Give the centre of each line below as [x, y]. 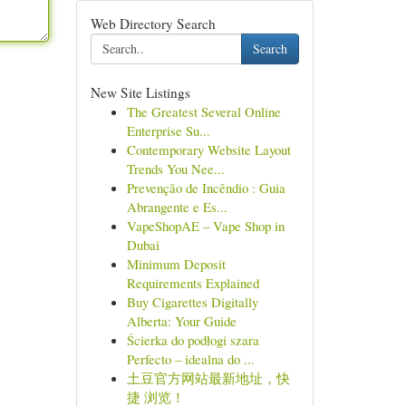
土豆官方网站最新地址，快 [208, 378]
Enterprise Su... [168, 130]
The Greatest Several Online [203, 111]
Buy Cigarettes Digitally [192, 302]
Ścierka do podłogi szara [193, 340]
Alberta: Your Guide [181, 321]
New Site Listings [140, 92]
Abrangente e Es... [177, 207]
